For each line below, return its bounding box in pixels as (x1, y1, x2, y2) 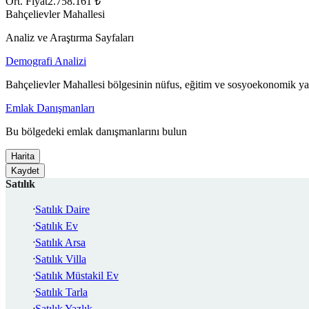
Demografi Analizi (6, 54, 86, 67)
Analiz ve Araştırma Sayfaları (6, 31, 134, 43)
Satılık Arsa (35, 236, 86, 248)
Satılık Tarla (35, 286, 88, 298)
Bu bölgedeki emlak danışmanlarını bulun (6, 125, 187, 137)
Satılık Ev (35, 219, 78, 232)
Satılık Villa (35, 252, 86, 265)
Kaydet (11, 165, 39, 176)
